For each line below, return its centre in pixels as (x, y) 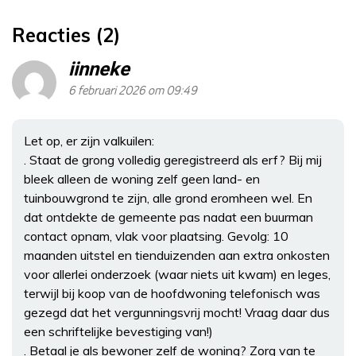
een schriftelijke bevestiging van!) (118, 332)
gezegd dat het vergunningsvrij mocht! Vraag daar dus (177, 313)
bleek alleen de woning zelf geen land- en (142, 179)
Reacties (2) (66, 35)
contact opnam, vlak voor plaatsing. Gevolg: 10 (156, 236)
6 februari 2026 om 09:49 (133, 91)
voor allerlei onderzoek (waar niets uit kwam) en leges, (177, 275)
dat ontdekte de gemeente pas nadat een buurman (168, 217)
